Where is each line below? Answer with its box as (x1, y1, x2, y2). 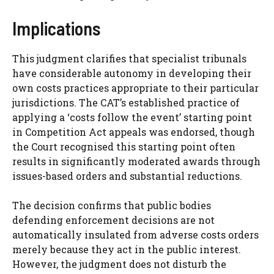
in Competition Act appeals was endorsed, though (12, 125, 255, 138)
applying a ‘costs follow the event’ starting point (12, 110, 252, 124)
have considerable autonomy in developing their (12, 66, 251, 80)
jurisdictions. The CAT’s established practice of (12, 95, 240, 109)
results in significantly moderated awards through (12, 154, 261, 168)
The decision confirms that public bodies (12, 198, 211, 212)
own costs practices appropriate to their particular (12, 81, 259, 94)
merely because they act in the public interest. (12, 242, 241, 256)
